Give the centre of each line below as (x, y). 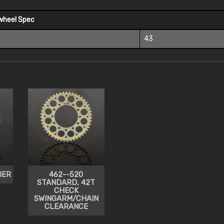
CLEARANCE (66, 206)
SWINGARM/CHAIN (66, 198)
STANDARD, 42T (66, 182)
